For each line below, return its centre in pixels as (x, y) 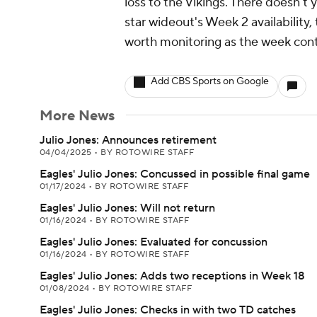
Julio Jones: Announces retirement (128, 140)
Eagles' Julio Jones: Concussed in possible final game (175, 174)
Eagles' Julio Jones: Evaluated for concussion (154, 242)
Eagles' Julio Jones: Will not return (127, 208)
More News (77, 116)
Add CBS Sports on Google (210, 81)
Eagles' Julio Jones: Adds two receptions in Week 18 (172, 276)
